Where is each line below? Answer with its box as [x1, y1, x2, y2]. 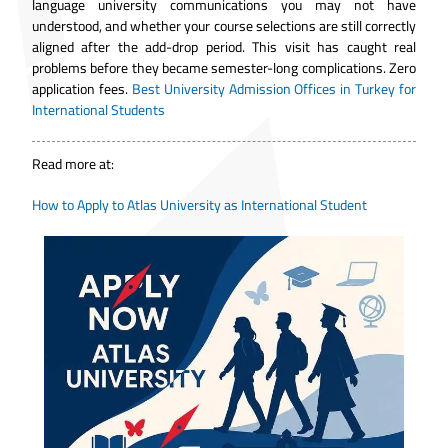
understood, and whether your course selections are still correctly [32, 12, 416, 39]
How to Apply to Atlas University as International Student [32, 191, 367, 218]
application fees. [32, 75, 128, 102]
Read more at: [32, 150, 114, 177]
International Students [32, 96, 165, 123]
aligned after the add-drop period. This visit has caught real [32, 33, 416, 60]
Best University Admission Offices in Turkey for [131, 75, 416, 102]
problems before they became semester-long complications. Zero [32, 54, 416, 81]
